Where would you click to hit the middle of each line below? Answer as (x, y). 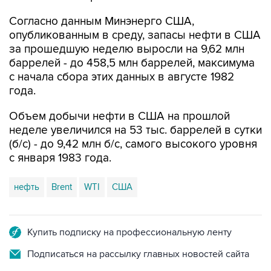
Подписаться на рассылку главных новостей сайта (138, 254)
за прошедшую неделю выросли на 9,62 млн (127, 49)
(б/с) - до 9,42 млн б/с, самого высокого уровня (133, 144)
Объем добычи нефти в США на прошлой (119, 116)
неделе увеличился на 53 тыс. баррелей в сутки (135, 130)
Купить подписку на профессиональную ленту (129, 232)
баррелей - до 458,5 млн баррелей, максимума (132, 63)
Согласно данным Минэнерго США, (102, 21)
